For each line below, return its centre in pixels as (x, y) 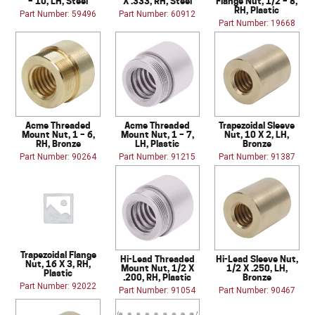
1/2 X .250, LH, (257, 268)
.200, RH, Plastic (157, 277)
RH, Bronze (58, 144)
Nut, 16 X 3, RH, (58, 264)
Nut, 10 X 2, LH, (257, 135)
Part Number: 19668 (257, 24)
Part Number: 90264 (58, 157)
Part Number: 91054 (157, 291)
